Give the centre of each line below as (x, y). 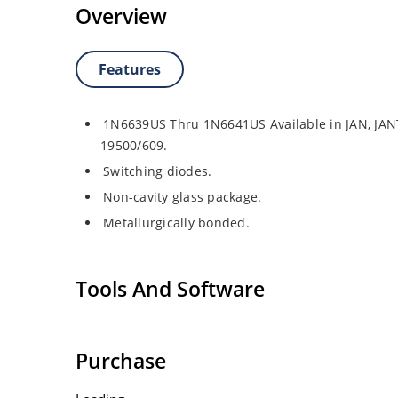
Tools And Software (170, 289)
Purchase (121, 360)
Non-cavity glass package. (183, 197)
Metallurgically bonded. (176, 223)
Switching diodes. (158, 171)
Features (130, 70)
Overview (121, 16)
